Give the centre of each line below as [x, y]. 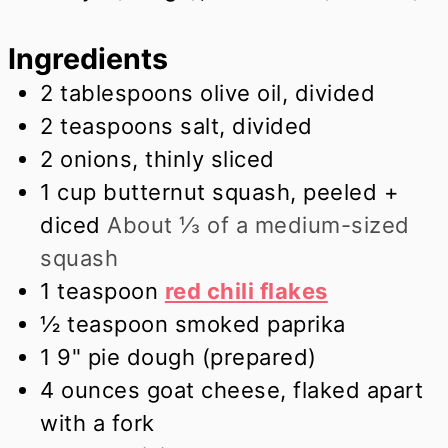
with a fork [97, 422]
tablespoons [127, 92]
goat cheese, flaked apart [285, 389]
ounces [101, 389]
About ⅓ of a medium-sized [258, 224]
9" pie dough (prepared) [187, 356]
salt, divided [246, 125]
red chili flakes [246, 290]
